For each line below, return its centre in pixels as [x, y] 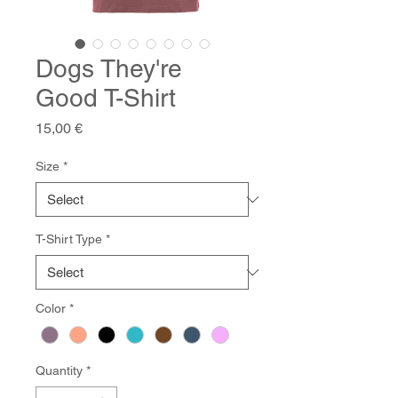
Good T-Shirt [106, 98]
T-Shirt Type [69, 239]
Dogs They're [109, 69]
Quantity [59, 371]
